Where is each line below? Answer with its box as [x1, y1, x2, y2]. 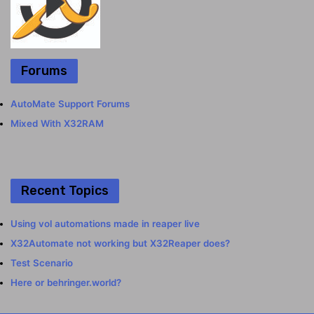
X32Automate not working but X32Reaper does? [11, 238, 230, 250]
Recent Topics [21, 183, 109, 199]
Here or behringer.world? [11, 277, 121, 289]
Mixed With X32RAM [11, 118, 104, 130]
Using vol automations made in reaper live [11, 218, 200, 230]
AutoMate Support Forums [11, 98, 130, 110]
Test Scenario [11, 257, 73, 269]
